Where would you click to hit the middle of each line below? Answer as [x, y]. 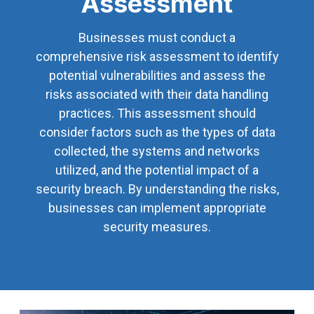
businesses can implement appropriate [157, 208]
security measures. [157, 227]
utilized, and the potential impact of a [157, 170]
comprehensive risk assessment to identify [157, 57]
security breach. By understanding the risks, [157, 189]
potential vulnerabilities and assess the [157, 76]
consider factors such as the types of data [157, 132]
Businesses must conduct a [157, 38]
